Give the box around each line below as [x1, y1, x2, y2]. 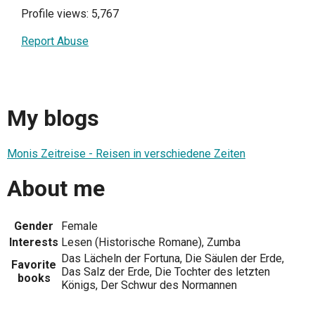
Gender [14, 219, 53, 233]
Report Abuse [21, 34, 89, 48]
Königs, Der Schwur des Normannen [61, 278, 237, 292]
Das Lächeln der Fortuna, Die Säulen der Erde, [61, 251, 284, 265]
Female [61, 219, 98, 233]
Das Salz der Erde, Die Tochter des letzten [61, 264, 270, 278]
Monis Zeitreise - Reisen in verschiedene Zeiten [7, 146, 245, 160]
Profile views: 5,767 [21, 6, 119, 20]
